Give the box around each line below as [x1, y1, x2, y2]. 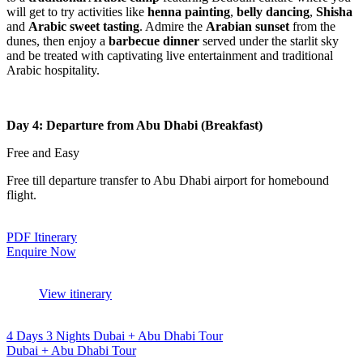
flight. [6, 188, 36, 203]
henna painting [147, 5, 230, 19]
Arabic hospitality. [6, 63, 100, 78]
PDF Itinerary [6, 230, 77, 245]
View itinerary [39, 287, 112, 301]
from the [289, 19, 335, 34]
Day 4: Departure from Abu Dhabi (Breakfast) [6, 118, 263, 133]
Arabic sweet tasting [28, 19, 139, 34]
